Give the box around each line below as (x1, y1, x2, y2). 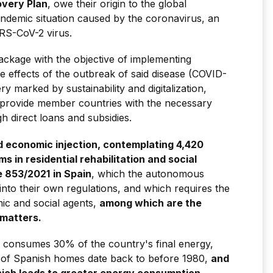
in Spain (53, 167, 91, 180)
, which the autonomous (91, 167, 204, 180)
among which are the (99, 196, 202, 209)
